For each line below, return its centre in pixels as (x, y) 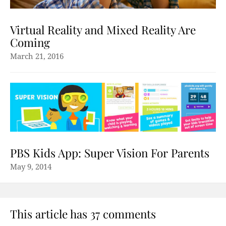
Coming (30, 43)
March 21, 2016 (37, 57)
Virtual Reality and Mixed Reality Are (103, 30)
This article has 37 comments (83, 214)
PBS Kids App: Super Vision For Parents (110, 153)
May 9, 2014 (31, 167)
